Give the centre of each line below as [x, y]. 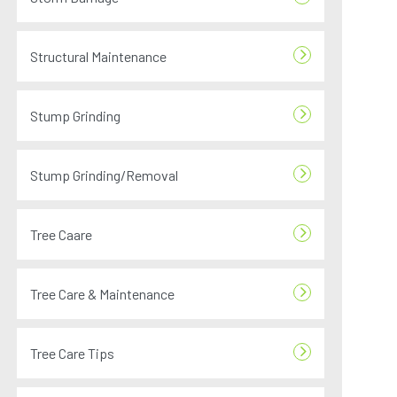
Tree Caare [62, 234]
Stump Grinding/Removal [105, 175]
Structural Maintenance [99, 56]
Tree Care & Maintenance [103, 294]
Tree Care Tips [73, 353]
